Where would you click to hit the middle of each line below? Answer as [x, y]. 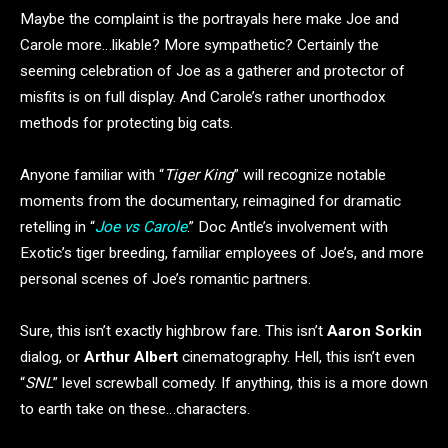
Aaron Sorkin [374, 331]
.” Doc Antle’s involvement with [287, 227]
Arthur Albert [131, 357]
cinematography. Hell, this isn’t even [296, 357]
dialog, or [52, 357]
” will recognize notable [310, 175]
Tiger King [199, 175]
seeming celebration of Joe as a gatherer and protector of [212, 71]
